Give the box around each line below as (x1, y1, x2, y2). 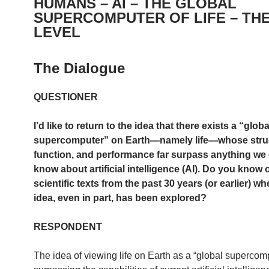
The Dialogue (34, 59, 125, 76)
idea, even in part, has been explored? (34, 192, 207, 203)
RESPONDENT (34, 221, 102, 232)
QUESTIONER (34, 91, 98, 102)
